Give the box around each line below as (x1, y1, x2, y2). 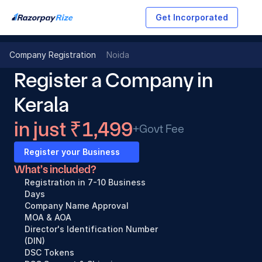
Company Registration (9, 50, 96, 60)
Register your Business (24, 147, 120, 157)
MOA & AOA (25, 212, 71, 222)
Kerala (14, 92, 69, 117)
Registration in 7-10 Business (25, 177, 146, 187)
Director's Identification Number (25, 224, 158, 234)
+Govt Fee (133, 122, 184, 136)
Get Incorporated (156, 12, 228, 22)
